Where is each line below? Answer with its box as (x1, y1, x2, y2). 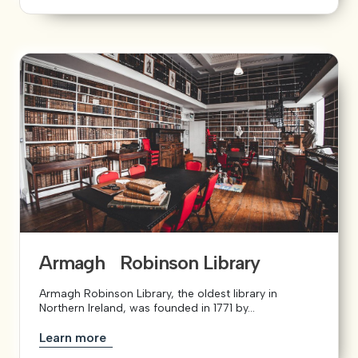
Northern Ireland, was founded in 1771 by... (39, 301, 255, 316)
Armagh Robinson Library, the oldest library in (39, 287, 277, 301)
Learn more (39, 330, 109, 346)
